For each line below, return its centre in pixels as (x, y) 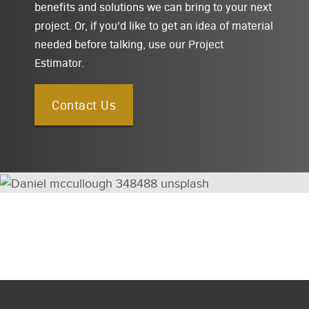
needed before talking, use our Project (129, 43)
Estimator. (59, 62)
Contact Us (84, 104)
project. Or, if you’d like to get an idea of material (154, 25)
